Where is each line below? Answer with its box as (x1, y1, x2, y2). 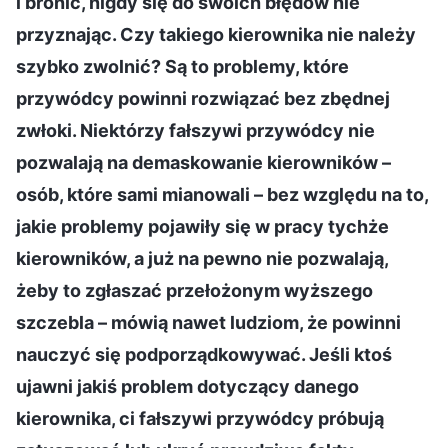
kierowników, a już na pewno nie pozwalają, (16, 247, 388, 269)
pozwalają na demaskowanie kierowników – (16, 151, 391, 173)
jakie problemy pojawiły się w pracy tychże (16, 215, 389, 237)
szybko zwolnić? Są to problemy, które (16, 55, 349, 77)
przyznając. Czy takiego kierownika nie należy (16, 23, 416, 45)
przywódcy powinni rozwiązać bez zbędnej (16, 87, 390, 109)
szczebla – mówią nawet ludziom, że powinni (16, 311, 401, 333)
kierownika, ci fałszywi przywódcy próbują (16, 407, 384, 429)
